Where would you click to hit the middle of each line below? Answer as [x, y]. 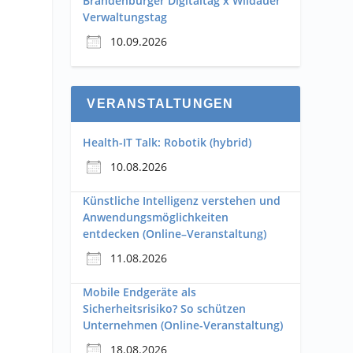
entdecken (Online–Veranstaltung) [175, 234]
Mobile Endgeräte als [140, 292]
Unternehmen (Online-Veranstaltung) [183, 325]
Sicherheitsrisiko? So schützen [165, 309]
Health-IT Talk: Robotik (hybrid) [167, 143]
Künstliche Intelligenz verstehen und [182, 201]
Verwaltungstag [125, 17]
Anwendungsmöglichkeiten [156, 217]
